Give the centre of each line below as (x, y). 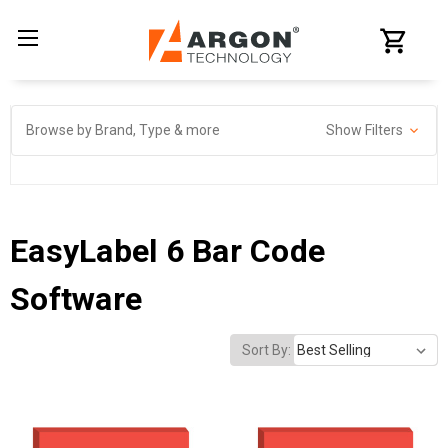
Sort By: (266, 349)
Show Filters (365, 130)
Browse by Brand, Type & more (123, 130)
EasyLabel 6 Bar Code (167, 250)
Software (76, 298)
